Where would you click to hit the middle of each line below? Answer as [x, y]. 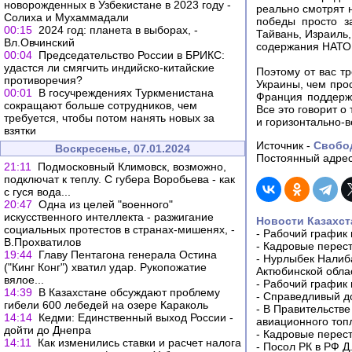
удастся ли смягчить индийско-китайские [109, 68]
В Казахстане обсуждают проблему [129, 292]
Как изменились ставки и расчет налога [139, 343]
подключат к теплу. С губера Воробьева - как [119, 179]
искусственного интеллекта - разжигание [109, 217]
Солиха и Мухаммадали [66, 17]
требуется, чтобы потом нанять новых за [109, 118]
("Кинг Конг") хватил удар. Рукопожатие [105, 267]
